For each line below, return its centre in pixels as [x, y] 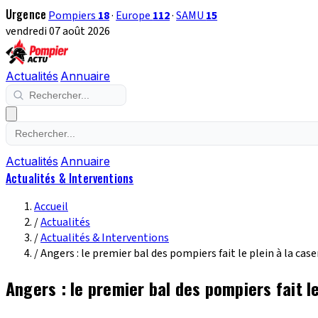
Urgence [26, 14]
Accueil [51, 207]
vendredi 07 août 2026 [58, 31]
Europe [135, 16]
